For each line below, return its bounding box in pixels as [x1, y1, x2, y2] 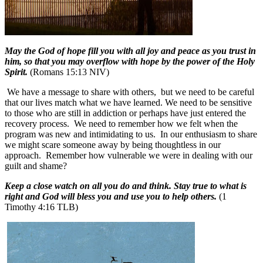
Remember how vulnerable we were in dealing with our [46, 150, 252, 160]
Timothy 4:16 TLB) [5, 201, 78, 212]
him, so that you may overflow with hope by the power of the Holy [5, 56, 255, 66]
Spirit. [5, 66, 30, 77]
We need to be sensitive [165, 97, 252, 107]
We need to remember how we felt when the [74, 118, 238, 129]
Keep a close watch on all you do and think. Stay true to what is [5, 180, 247, 191]
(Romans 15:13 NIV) [30, 66, 109, 77]
